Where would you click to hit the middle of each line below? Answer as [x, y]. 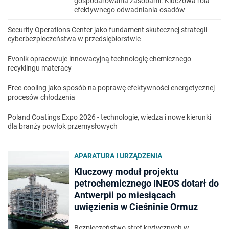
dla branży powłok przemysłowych [63, 126]
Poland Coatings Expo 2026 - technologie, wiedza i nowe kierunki [109, 117]
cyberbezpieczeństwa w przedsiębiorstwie [74, 39]
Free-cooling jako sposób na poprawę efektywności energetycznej [111, 88]
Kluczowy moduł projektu [126, 171]
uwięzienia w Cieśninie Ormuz [136, 207]
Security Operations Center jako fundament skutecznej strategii [107, 30]
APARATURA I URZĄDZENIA [118, 156]
